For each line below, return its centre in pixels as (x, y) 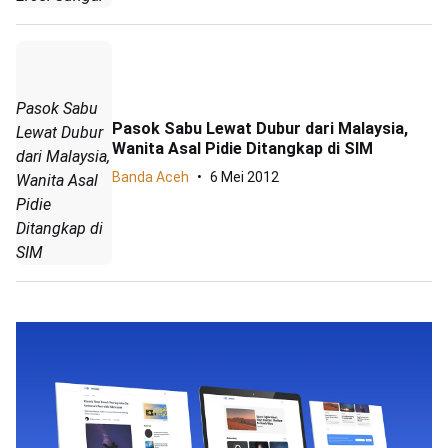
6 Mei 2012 (244, 176)
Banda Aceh (150, 176)
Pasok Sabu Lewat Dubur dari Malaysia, (260, 128)
